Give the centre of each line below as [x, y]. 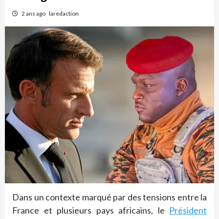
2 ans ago [34, 13]
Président [188, 210]
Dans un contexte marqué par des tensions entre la [109, 197]
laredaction [64, 13]
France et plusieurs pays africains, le [91, 210]
